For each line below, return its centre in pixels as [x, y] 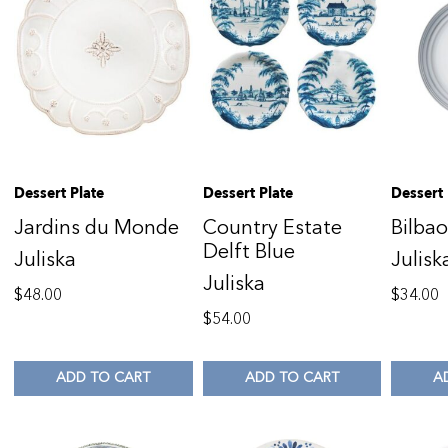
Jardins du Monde [96, 227]
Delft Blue [248, 251]
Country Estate [272, 227]
